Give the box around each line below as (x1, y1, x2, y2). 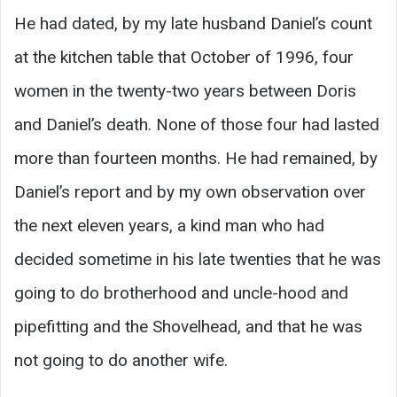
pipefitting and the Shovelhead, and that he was (14, 316, 362, 338)
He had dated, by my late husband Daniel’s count (14, 13, 372, 35)
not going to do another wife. (14, 350, 228, 371)
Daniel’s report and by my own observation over (14, 182, 366, 203)
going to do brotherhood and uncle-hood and (14, 283, 348, 304)
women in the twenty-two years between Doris (14, 81, 356, 102)
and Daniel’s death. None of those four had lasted (14, 114, 379, 136)
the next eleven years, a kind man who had (14, 215, 324, 237)
